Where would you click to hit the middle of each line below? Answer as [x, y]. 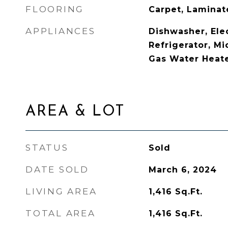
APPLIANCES [61, 31]
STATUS [47, 148]
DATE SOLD [57, 169]
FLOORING [55, 9]
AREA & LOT [75, 112]
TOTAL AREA [61, 213]
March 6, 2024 [182, 170]
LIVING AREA [61, 191]
